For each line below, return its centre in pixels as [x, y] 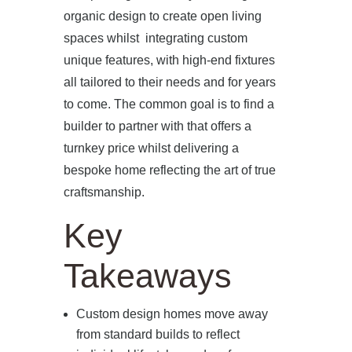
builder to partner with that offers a [157, 126]
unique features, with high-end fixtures [169, 60]
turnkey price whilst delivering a [151, 148]
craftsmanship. [104, 192]
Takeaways [147, 275]
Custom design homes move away [172, 313]
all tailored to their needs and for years [169, 82]
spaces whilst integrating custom [155, 38]
